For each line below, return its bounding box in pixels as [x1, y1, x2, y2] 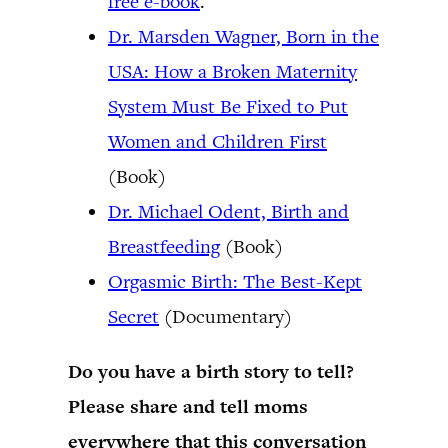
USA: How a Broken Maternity [108, 59, 357, 84]
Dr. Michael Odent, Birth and [108, 199, 349, 224]
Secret [108, 304, 159, 329]
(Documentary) [159, 304, 292, 329]
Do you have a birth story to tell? [68, 359, 354, 384]
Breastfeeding [108, 234, 220, 259]
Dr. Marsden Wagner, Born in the [108, 24, 379, 49]
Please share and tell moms [68, 394, 308, 419]
